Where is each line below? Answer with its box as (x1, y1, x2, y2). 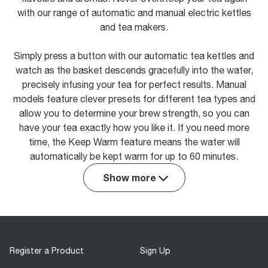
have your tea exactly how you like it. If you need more (19, 122, 249, 133)
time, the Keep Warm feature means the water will (28, 136, 240, 147)
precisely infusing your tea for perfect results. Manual (22, 79, 246, 90)
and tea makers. (100, 22, 168, 32)
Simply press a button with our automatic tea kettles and (14, 50, 254, 61)
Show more (102, 172, 156, 183)
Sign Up (140, 246, 170, 255)
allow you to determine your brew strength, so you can (19, 108, 249, 118)
